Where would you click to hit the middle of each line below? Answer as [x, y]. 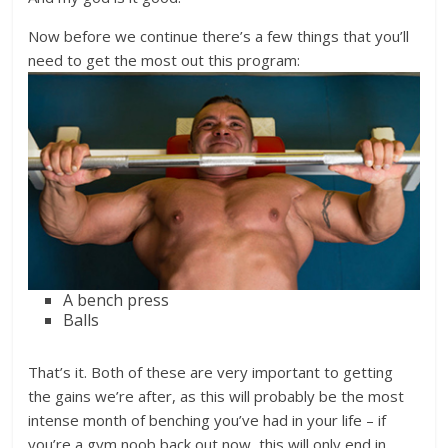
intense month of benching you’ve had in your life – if [207, 419]
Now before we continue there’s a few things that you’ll [219, 36]
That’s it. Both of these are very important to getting [211, 371]
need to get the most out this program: [164, 60]
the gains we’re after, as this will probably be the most [216, 395]
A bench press [116, 299]
